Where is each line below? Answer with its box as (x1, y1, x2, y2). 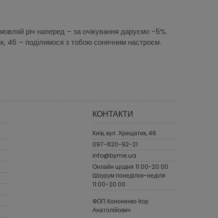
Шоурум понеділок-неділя (92, 171, 165, 180)
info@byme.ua (92, 151, 136, 160)
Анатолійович (92, 205, 130, 214)
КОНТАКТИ (92, 108, 133, 120)
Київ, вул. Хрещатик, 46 (92, 128, 156, 137)
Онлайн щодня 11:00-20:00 (92, 162, 168, 171)
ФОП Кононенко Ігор (92, 197, 148, 205)
